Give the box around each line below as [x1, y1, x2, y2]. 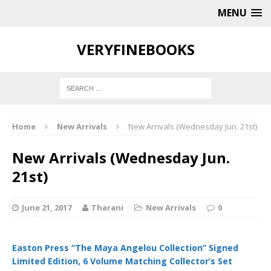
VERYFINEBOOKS [76, 39, 195, 59]
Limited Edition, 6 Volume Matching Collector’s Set [12, 255, 232, 267]
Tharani [91, 202, 123, 213]
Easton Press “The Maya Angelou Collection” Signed [12, 242, 238, 253]
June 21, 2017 [22, 202, 71, 213]
